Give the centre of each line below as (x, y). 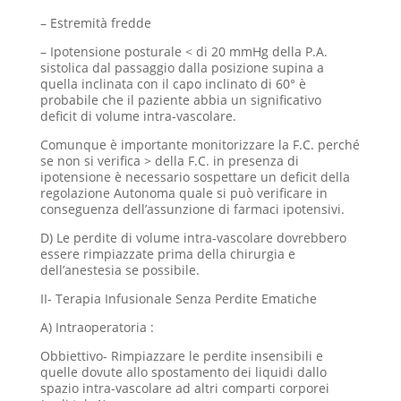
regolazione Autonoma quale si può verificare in (183, 193)
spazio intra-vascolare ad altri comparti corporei (184, 388)
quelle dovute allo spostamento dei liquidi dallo (183, 372)
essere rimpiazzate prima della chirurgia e (167, 254)
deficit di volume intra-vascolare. (138, 116)
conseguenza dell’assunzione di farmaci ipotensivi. (192, 209)
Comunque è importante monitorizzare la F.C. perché (200, 145)
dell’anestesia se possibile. (119, 270)
